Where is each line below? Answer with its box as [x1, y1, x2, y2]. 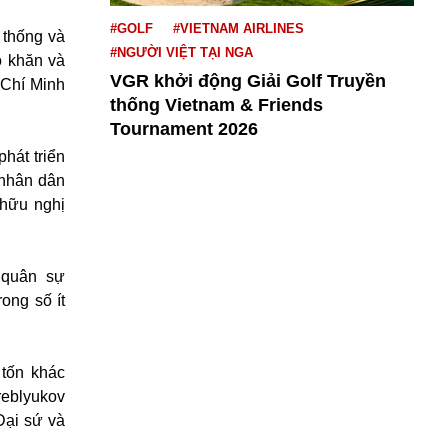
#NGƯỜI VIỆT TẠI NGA [110, 45, 253, 60]
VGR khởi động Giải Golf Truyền [110, 71, 386, 91]
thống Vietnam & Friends [110, 95, 323, 115]
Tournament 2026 [110, 119, 258, 139]
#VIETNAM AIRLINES [173, 21, 304, 36]
